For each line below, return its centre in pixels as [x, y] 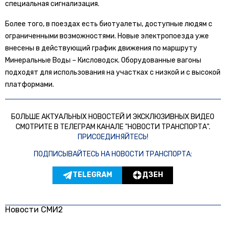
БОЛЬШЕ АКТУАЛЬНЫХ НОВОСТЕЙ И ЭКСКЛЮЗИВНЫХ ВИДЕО [113, 117]
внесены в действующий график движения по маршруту [101, 48]
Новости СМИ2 [34, 209]
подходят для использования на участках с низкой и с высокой [113, 72]
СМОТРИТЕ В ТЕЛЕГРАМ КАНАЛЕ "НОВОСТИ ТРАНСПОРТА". [113, 127]
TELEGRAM [93, 175]
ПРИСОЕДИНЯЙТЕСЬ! [113, 137]
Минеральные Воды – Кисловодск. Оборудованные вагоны [103, 60]
